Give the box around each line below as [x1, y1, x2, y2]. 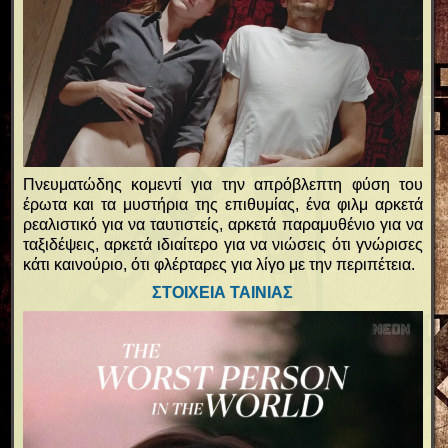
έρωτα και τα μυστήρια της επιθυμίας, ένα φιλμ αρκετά [22, 196, 423, 214]
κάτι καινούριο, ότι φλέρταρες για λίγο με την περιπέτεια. [22, 256, 415, 274]
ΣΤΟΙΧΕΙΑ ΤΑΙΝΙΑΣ [152, 284, 294, 302]
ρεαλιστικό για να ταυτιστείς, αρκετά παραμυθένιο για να [22, 216, 423, 234]
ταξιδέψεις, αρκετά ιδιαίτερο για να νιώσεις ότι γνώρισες [22, 236, 423, 254]
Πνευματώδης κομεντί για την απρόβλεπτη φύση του [22, 176, 423, 194]
